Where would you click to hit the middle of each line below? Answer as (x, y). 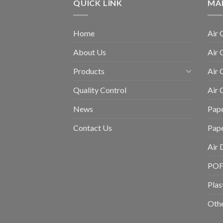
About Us (90, 52)
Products (89, 71)
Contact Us (93, 127)
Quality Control (100, 90)
